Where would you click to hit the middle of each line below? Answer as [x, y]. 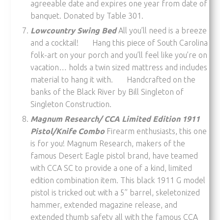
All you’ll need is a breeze [163, 30]
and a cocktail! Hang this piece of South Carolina [119, 42]
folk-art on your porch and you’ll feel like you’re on [119, 55]
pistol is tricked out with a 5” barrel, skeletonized [115, 192]
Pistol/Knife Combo [68, 131]
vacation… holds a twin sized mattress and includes [119, 67]
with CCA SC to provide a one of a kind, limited [111, 168]
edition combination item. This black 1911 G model [118, 180]
